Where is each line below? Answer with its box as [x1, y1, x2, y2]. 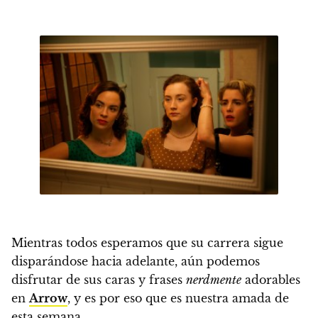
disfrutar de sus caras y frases [11, 272, 186, 287]
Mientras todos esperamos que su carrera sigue [11, 235, 283, 250]
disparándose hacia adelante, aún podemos [11, 253, 260, 268]
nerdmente [186, 272, 241, 287]
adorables [241, 272, 300, 287]
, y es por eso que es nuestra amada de [67, 290, 289, 305]
